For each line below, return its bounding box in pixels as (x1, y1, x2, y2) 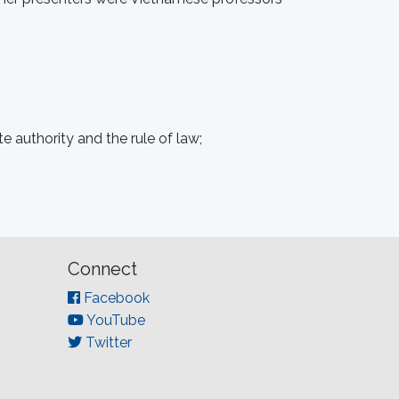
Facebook (80, 289, 150, 307)
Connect (68, 258, 137, 281)
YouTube (84, 312, 145, 330)
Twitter (82, 334, 132, 352)
